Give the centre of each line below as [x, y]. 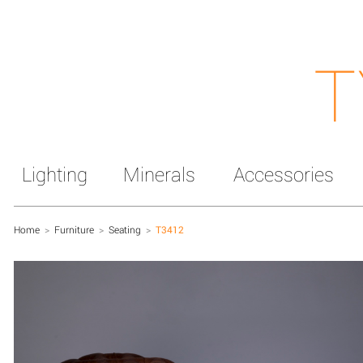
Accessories [284, 174]
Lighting [55, 174]
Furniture [74, 229]
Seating [125, 229]
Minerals [159, 174]
